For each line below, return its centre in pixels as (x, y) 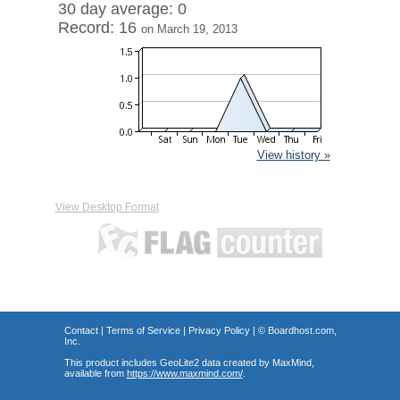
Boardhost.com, (302, 330)
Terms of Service (143, 330)
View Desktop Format (107, 207)
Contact (81, 330)
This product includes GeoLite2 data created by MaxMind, (189, 362)
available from (95, 373)
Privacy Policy (219, 330)
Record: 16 (99, 28)
